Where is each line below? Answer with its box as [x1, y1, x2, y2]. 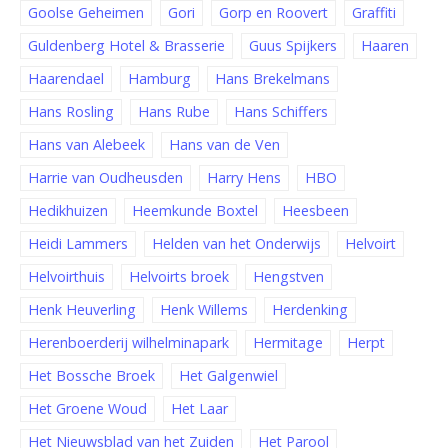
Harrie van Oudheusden [28, 168, 183, 188]
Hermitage [253, 333, 323, 353]
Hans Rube [138, 102, 210, 122]
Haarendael [28, 69, 104, 89]
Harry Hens [207, 168, 281, 188]
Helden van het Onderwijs [152, 234, 321, 254]
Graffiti [352, 3, 396, 23]
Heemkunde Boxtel [132, 201, 258, 221]
